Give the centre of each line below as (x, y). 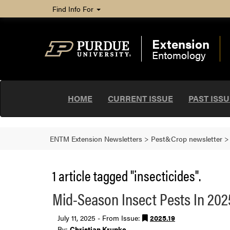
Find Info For (74, 9)
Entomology (179, 55)
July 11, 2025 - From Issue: (100, 218)
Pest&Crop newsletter (187, 139)
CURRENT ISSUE (140, 98)
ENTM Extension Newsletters (96, 139)
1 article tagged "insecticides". (127, 175)
